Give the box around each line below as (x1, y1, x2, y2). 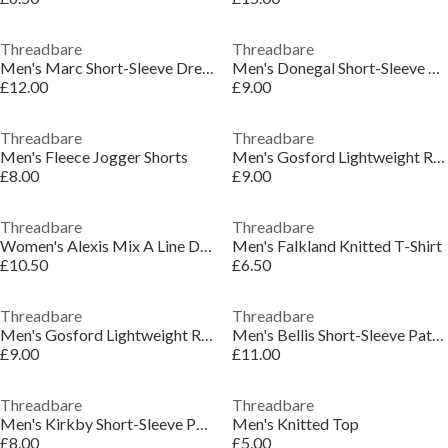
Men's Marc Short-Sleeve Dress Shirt (202, 58, 214, 77)
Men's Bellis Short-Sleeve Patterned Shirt (431, 325, 444, 344)
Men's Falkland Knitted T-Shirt (231, 236, 442, 255)
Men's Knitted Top (231, 414, 359, 433)
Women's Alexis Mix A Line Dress (200, 236, 212, 255)
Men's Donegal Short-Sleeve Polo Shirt (427, 58, 440, 77)
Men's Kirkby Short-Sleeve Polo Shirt (196, 414, 208, 433)
